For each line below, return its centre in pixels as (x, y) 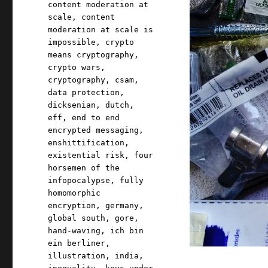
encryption (72, 206)
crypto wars (74, 68)
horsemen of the (84, 168)
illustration (77, 256)
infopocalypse (79, 181)
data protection (84, 93)
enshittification (86, 143)
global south (77, 218)
